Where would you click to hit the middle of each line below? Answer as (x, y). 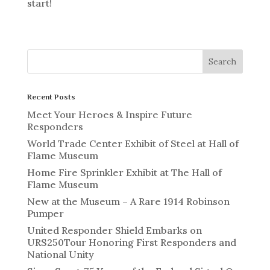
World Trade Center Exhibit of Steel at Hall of (133, 143)
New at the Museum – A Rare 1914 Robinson (128, 201)
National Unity (60, 254)
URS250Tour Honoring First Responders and (131, 242)
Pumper (45, 213)
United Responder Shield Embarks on (114, 230)
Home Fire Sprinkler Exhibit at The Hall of (124, 172)
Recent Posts (51, 96)
